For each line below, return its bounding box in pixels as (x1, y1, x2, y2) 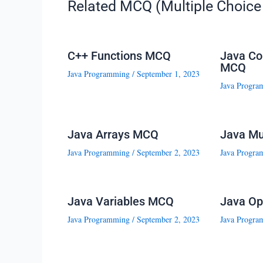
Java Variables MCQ (67, 194, 174, 209)
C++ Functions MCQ (67, 49, 171, 63)
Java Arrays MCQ (67, 127, 159, 142)
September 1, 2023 (136, 68, 200, 80)
